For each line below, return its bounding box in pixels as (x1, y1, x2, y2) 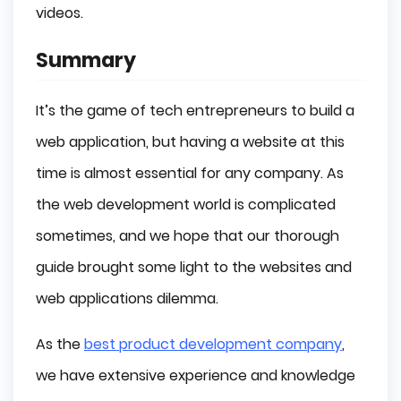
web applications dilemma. (36, 287, 218, 309)
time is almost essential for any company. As (36, 162, 344, 183)
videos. (36, 3, 83, 24)
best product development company (84, 333, 342, 354)
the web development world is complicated (36, 193, 336, 215)
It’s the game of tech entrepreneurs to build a (36, 99, 354, 121)
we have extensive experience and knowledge (36, 364, 355, 386)
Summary (36, 46, 136, 74)
